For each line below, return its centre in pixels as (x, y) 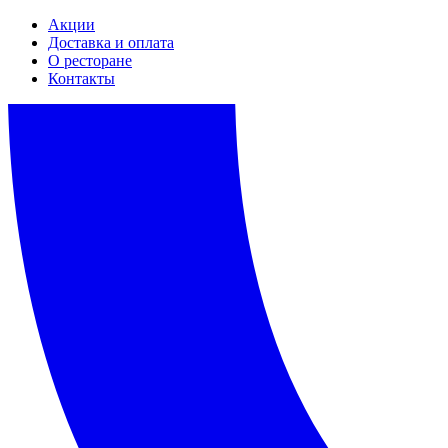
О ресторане (90, 60)
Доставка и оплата (111, 42)
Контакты (81, 78)
